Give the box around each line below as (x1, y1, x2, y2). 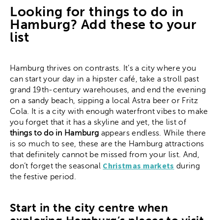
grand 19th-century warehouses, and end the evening (10, 85, 206, 94)
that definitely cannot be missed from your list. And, (10, 150, 199, 159)
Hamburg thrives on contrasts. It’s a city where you (10, 63, 196, 73)
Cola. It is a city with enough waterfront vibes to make (10, 107, 208, 116)
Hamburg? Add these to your (10, 17, 197, 33)
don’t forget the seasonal (10, 161, 103, 170)
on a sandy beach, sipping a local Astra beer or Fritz (10, 96, 198, 105)
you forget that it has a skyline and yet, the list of (10, 117, 186, 127)
